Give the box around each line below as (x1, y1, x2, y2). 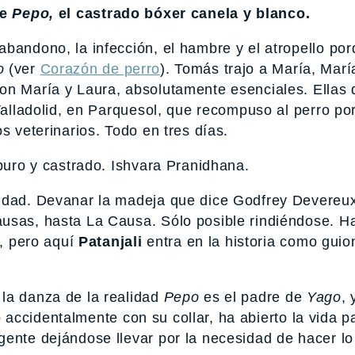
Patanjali (78, 234, 143, 250)
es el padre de (199, 289, 307, 306)
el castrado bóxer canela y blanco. (54, 6, 311, 22)
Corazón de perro (40, 61, 161, 78)
